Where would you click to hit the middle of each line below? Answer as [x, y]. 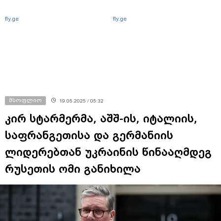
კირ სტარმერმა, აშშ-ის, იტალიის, [101, 119]
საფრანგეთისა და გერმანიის [89, 135]
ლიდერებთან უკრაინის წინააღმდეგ [108, 152]
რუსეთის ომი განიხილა [73, 169]
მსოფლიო [25, 100]
